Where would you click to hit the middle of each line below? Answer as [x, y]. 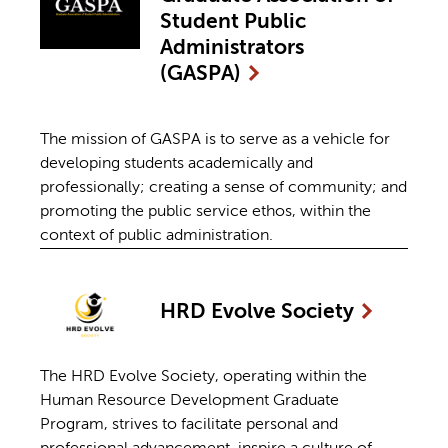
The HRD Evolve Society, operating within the [203, 376]
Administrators [232, 48]
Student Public [233, 22]
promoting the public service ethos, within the [205, 211]
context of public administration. [156, 235]
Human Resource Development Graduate [189, 400]
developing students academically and [176, 163]
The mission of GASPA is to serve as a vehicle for [215, 139]
